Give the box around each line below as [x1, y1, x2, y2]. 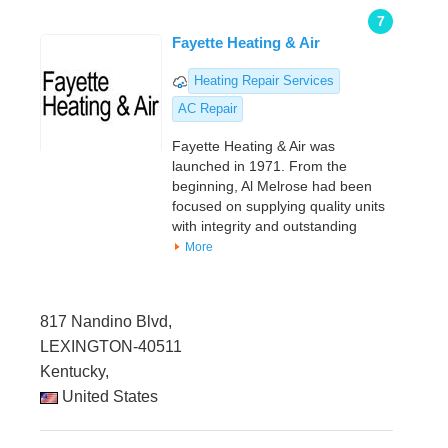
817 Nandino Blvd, [40, 313, 172, 331]
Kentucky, [40, 363, 109, 381]
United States [58, 388, 158, 406]
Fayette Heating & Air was [172, 138, 335, 155]
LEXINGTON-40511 [40, 338, 182, 356]
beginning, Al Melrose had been [172, 178, 372, 195]
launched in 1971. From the [172, 158, 347, 175]
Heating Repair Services [194, 73, 334, 89]
